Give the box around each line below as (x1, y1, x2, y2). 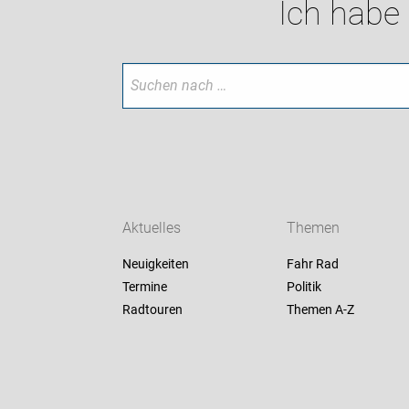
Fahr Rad (286, 257, 339, 272)
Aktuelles (122, 219, 182, 237)
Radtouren (122, 302, 184, 318)
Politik (286, 279, 321, 295)
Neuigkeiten (122, 257, 190, 272)
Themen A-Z (286, 302, 354, 318)
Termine (122, 279, 168, 295)
